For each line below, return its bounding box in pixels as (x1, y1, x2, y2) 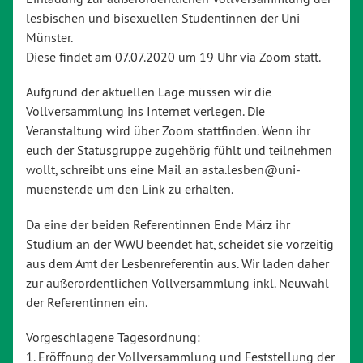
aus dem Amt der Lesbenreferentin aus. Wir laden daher (26, 254, 329, 271)
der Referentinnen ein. (26, 293, 147, 310)
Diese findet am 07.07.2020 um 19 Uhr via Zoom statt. (26, 49, 321, 66)
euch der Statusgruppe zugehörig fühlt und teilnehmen (26, 142, 332, 159)
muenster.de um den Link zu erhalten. (26, 181, 233, 198)
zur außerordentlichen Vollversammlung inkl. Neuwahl (26, 274, 329, 291)
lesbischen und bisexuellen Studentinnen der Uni (26, 10, 300, 27)
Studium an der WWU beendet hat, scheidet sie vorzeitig (26, 235, 334, 252)
